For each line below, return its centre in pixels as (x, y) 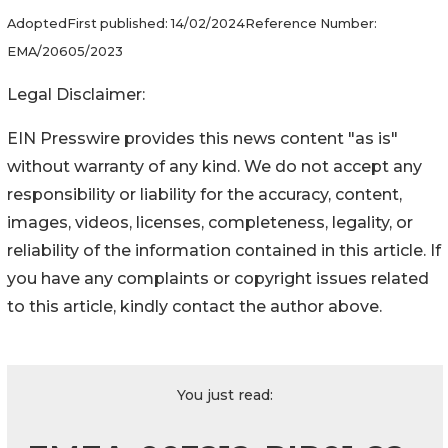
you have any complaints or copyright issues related (218, 278)
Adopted (37, 23)
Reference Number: (311, 23)
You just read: (225, 394)
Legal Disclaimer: (76, 94)
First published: (119, 23)
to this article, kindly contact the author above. (194, 306)
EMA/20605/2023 (65, 51)
